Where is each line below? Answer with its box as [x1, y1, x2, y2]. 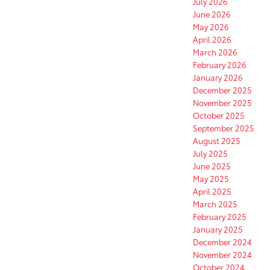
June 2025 [193, 160, 231, 172]
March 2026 [193, 46, 237, 58]
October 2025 [193, 110, 245, 121]
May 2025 [193, 173, 229, 184]
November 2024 [193, 249, 252, 260]
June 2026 [193, 8, 231, 20]
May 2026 [193, 21, 229, 33]
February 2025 [193, 211, 246, 222]
